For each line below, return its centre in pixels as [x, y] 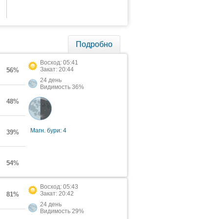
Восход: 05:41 [59, 63]
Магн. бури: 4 [48, 131]
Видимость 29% [62, 211]
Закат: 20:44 [57, 69]
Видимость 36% [62, 87]
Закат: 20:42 [57, 194]
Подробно [94, 44]
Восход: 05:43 [59, 187]
